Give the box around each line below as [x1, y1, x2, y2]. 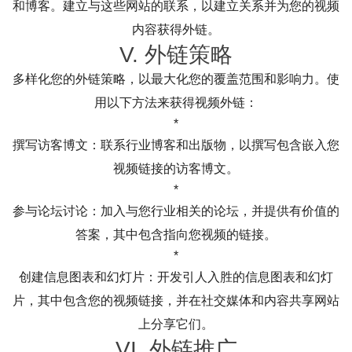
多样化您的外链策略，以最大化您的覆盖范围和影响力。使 [13, 71, 339, 86]
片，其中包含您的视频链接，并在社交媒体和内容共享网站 [13, 293, 339, 307]
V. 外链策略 [119, 42, 233, 67]
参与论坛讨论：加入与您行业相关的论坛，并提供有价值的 [13, 203, 339, 218]
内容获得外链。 [132, 22, 220, 36]
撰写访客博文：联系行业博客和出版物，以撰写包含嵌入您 [13, 137, 339, 152]
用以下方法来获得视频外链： [94, 95, 258, 109]
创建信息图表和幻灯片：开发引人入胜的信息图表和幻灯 [19, 269, 333, 284]
